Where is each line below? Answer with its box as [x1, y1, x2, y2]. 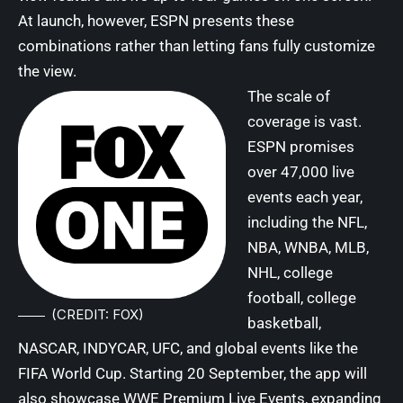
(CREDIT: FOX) [51, 306, 144, 323]
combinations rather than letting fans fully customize [18, 36, 375, 55]
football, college [247, 288, 356, 307]
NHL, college [247, 263, 333, 282]
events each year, [247, 187, 363, 206]
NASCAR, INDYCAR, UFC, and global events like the [18, 338, 358, 357]
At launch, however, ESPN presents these [18, 11, 294, 30]
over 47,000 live [247, 162, 354, 181]
